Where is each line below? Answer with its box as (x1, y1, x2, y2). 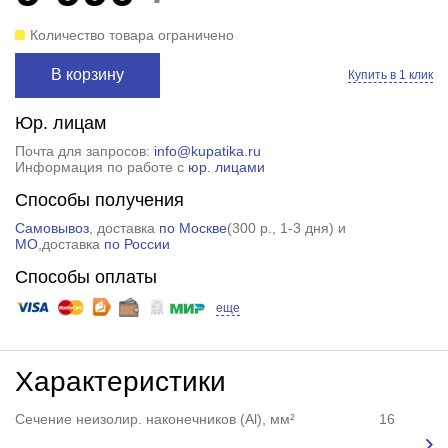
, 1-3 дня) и (271, 219, 346, 236)
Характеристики (14, 365, 226, 397)
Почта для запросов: (14, 142, 154, 159)
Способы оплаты (14, 266, 157, 287)
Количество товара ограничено (29, 26, 234, 43)
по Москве (158, 219, 227, 236)
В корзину (50, 65, 124, 83)
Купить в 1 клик (348, 67, 434, 82)
